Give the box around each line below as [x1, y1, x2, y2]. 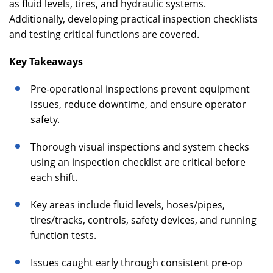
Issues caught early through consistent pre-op [30, 256, 243, 269]
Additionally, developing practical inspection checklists [9, 12, 258, 26]
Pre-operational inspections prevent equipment [30, 82, 250, 96]
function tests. [30, 229, 96, 242]
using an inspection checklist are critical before [30, 155, 246, 169]
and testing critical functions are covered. [9, 27, 199, 41]
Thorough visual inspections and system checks [30, 140, 249, 154]
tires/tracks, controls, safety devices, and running [30, 213, 257, 227]
